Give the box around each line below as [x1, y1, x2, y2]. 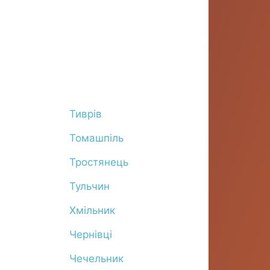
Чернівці [69, 228, 112, 240]
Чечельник [69, 253, 124, 265]
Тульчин [69, 180, 110, 192]
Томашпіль [69, 132, 124, 144]
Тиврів [69, 108, 102, 120]
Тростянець [69, 156, 128, 168]
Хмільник [69, 204, 115, 216]
